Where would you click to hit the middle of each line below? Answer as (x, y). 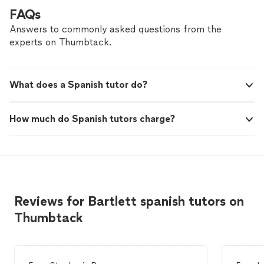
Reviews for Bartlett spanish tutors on (129, 202)
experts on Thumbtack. (60, 42)
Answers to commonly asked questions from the (115, 29)
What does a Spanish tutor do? (78, 85)
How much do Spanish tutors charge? (92, 119)
